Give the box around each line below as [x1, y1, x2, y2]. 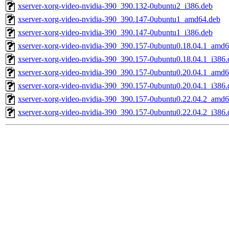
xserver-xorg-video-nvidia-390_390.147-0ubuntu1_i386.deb [18, 28, 213, 37]
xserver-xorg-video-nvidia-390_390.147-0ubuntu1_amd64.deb [18, 15, 220, 24]
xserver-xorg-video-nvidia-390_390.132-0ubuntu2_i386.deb [18, 2, 213, 11]
